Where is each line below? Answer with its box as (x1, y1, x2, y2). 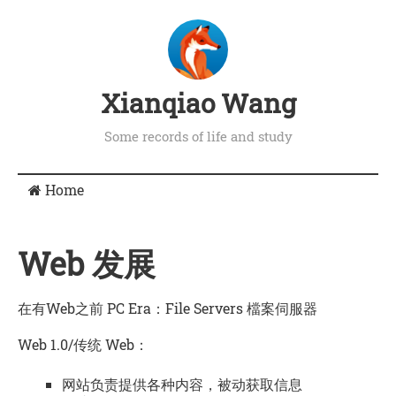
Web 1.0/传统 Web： (18, 334, 148, 354)
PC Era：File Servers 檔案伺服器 (107, 298, 317, 317)
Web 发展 (18, 242, 156, 286)
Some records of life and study (103, 126, 293, 145)
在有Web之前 (18, 298, 107, 317)
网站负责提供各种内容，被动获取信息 (62, 375, 302, 394)
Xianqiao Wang (100, 85, 296, 120)
